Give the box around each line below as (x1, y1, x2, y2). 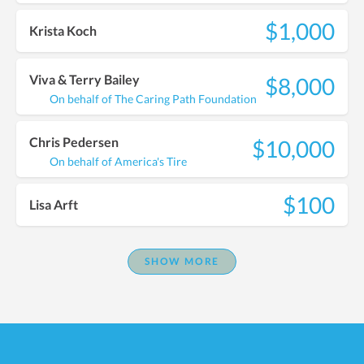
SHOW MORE (144, 254, 220, 267)
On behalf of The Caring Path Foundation (46, 91, 257, 106)
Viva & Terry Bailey (29, 71, 140, 87)
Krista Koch (29, 23, 97, 39)
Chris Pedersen (29, 133, 119, 149)
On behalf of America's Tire (46, 154, 187, 168)
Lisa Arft (29, 197, 78, 213)
